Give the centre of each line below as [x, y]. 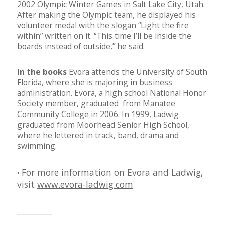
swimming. [37, 146]
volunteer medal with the [63, 25]
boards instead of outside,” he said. [81, 46]
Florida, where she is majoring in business [95, 83]
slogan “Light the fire [150, 25]
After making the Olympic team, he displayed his [106, 15]
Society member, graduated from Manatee [96, 104]
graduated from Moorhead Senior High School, [103, 125]
